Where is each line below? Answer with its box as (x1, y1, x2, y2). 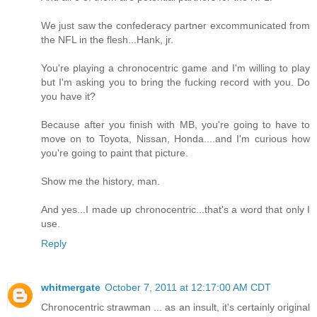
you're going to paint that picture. (41, 146, 188, 158)
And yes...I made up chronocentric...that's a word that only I (41, 203, 310, 215)
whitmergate (41, 281, 100, 293)
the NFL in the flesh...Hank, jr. (41, 33, 173, 45)
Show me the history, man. (41, 175, 160, 187)
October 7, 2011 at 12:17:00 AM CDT (105, 281, 271, 293)
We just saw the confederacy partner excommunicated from (41, 19, 310, 31)
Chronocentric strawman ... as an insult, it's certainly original (41, 301, 310, 313)
